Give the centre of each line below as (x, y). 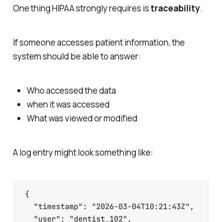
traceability (175, 8)
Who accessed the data (71, 90)
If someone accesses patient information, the (99, 43)
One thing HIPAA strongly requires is (82, 8)
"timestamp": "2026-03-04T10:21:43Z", (109, 206)
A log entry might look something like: (83, 152)
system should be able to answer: (77, 56)
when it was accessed (68, 104)
